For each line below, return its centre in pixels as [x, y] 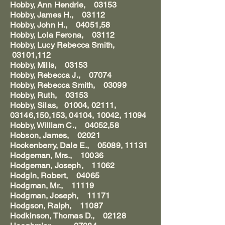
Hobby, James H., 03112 [58, 15]
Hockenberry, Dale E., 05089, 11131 [79, 145]
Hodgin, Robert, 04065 [55, 176]
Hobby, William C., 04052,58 [65, 125]
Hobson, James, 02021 [55, 135]
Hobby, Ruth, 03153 [49, 95]
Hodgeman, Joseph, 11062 [63, 165]
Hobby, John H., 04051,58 [60, 25]
